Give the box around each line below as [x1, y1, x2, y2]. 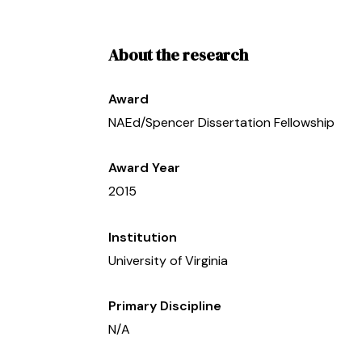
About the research [108, 43, 249, 66]
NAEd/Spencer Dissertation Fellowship [108, 113, 335, 131]
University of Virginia [108, 251, 229, 269]
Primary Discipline [108, 297, 222, 315]
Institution [108, 228, 178, 246]
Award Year [108, 159, 181, 177]
